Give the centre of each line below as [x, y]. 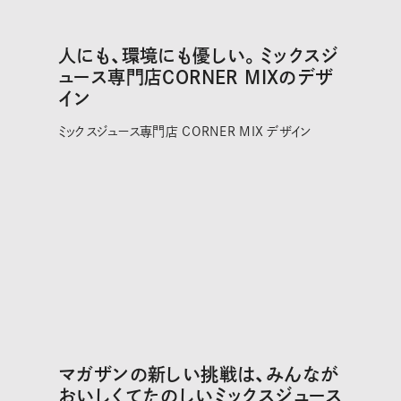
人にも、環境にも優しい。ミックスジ [198, 55]
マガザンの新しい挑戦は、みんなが [198, 375]
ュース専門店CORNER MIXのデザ [196, 77]
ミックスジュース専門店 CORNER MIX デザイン [184, 131]
